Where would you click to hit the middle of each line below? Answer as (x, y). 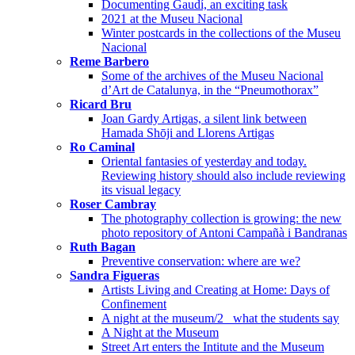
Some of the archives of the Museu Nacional (212, 75)
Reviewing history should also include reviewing (223, 175)
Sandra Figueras (115, 275)
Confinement (134, 303)
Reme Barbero (109, 61)
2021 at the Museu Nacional (172, 18)
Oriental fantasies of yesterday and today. (204, 161)
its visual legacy (141, 189)
